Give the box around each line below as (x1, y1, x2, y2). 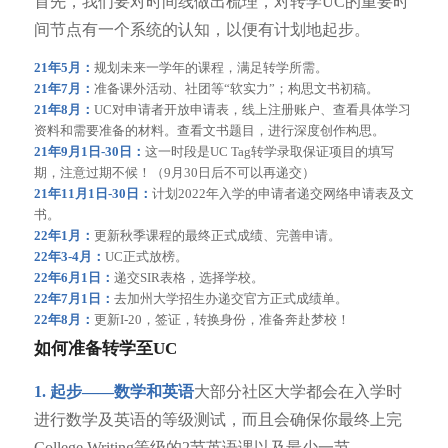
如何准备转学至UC (33, 339, 177, 359)
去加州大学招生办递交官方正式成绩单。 (113, 291, 348, 307)
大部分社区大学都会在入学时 (193, 383, 402, 401)
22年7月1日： (33, 291, 114, 307)
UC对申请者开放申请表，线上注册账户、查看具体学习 (93, 102, 411, 118)
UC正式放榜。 (104, 249, 188, 265)
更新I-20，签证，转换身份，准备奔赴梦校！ (93, 312, 350, 328)
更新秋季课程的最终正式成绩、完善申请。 (93, 228, 341, 244)
